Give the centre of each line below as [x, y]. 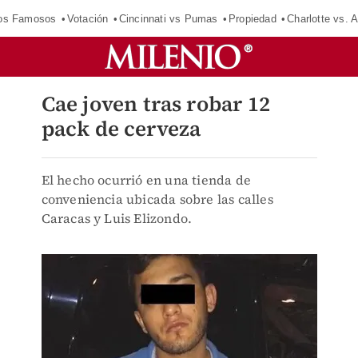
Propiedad [252, 18]
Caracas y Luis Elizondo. [117, 218]
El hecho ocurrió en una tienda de [146, 180]
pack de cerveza [121, 129]
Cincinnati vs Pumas [168, 18]
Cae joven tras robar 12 [156, 104]
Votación [88, 18]
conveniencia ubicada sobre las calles [157, 199]
